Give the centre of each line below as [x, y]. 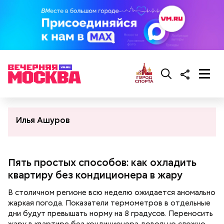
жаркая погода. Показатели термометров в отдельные [109, 203]
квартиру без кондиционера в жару [95, 175]
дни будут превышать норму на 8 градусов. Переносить [110, 213]
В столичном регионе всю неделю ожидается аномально [112, 192]
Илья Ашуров [43, 120]
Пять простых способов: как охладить [102, 162]
